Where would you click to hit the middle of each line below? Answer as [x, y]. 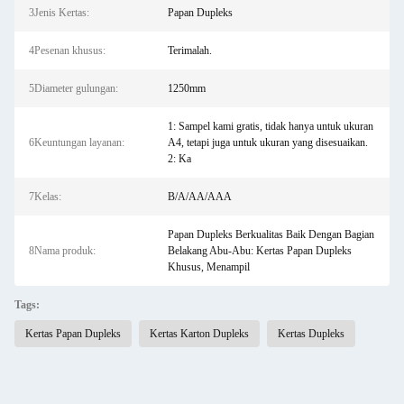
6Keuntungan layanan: [77, 142]
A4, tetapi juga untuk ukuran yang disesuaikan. [267, 142]
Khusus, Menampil [208, 267]
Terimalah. [189, 50]
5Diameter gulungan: [73, 88]
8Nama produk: [62, 251]
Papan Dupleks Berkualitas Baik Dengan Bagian [271, 234]
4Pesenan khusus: [67, 50]
